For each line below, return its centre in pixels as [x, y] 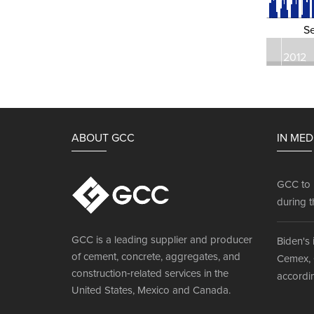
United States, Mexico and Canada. [151, 291]
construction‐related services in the [150, 274]
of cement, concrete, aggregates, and [156, 257]
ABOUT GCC [103, 138]
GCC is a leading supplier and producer [162, 240]
